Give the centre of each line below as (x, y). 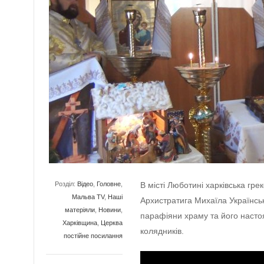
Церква (112, 223)
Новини (110, 210)
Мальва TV (88, 197)
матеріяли (80, 210)
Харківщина (80, 223)
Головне (109, 184)
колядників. (162, 231)
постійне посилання (93, 236)
